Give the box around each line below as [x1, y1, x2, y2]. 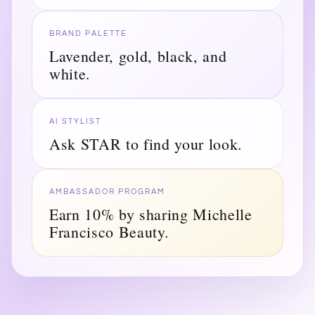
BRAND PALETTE [49, 29, 127, 37]
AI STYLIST [49, 117, 101, 125]
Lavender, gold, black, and [49, 45, 227, 66]
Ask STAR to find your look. [49, 133, 243, 154]
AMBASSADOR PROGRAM [49, 187, 165, 195]
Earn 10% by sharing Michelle [49, 203, 252, 224]
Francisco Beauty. [49, 221, 169, 242]
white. [49, 63, 91, 84]
